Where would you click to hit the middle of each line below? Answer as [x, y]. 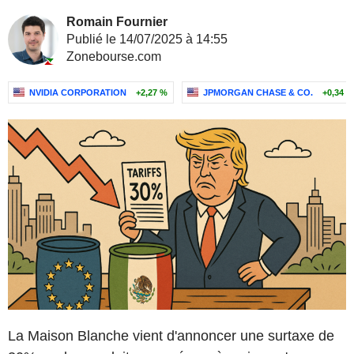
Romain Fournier [117, 22]
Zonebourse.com [114, 56]
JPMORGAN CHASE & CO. [258, 92]
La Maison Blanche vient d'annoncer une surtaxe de [171, 335]
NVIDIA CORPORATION [78, 92]
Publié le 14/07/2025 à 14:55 [147, 39]
